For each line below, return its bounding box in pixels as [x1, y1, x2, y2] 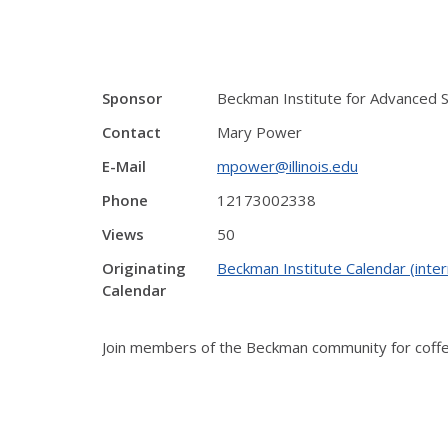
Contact [102, 122, 161, 142]
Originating [102, 258, 186, 278]
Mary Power [217, 122, 302, 142]
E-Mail [102, 156, 146, 176]
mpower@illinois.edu [217, 156, 358, 176]
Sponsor [102, 88, 162, 108]
